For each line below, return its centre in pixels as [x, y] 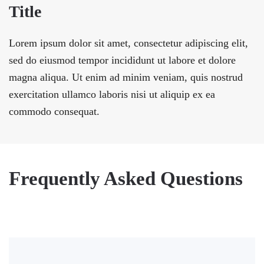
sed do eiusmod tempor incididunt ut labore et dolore [122, 60]
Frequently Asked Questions [126, 178]
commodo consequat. [54, 111]
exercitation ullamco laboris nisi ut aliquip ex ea [112, 94]
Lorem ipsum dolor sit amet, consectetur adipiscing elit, [128, 43]
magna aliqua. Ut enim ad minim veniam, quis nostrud [126, 77]
